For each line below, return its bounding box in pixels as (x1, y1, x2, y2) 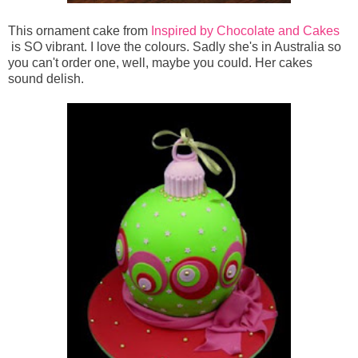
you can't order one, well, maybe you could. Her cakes (8, 56, 312, 70)
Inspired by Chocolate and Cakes (151, 24, 340, 38)
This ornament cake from (8, 24, 151, 38)
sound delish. (8, 72, 84, 86)
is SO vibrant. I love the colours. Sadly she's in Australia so (8, 40, 341, 54)
